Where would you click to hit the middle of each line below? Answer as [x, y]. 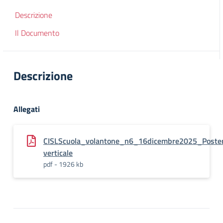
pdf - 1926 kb [63, 164]
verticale [58, 153]
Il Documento [37, 33]
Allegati [27, 109]
